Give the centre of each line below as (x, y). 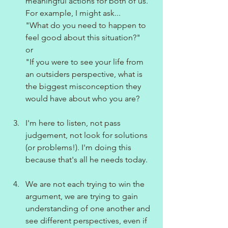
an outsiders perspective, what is (85, 74)
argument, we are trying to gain (83, 196)
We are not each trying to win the (86, 184)
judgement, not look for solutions (88, 135)
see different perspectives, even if (87, 220)
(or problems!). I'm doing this (79, 147)
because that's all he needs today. (87, 159)
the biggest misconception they (84, 86)
